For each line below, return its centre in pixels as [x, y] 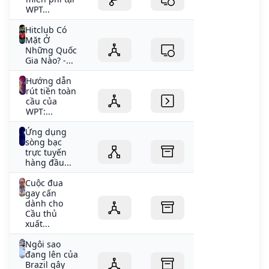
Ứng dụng [46, 132]
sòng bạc [43, 142]
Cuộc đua [44, 183]
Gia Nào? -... [49, 61]
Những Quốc [51, 50]
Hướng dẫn [48, 81]
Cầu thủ [41, 214]
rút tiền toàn [51, 91]
